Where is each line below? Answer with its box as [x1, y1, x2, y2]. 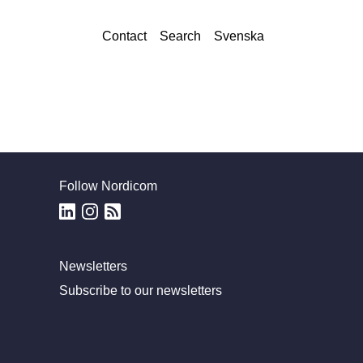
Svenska [214, 29, 264, 43]
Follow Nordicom [59, 179, 157, 194]
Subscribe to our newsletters [59, 284, 222, 298]
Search [160, 29, 201, 43]
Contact [102, 29, 147, 43]
